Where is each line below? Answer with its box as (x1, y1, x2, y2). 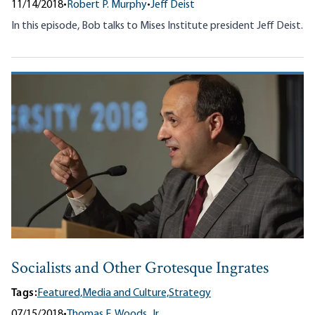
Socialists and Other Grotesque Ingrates (11, 257, 269, 282)
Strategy (169, 288, 211, 300)
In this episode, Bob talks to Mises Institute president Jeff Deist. (11, 20, 303, 32)
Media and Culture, (82, 288, 169, 300)
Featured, (37, 288, 82, 300)
